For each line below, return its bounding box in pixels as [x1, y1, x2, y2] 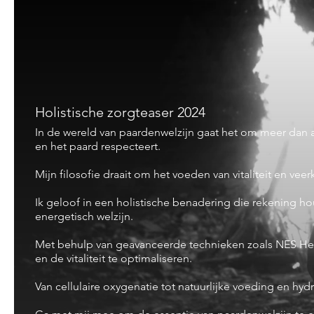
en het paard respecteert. [35, 139, 163, 153]
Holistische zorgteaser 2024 [35, 104, 205, 121]
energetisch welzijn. [35, 210, 136, 223]
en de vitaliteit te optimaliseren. [35, 252, 195, 265]
